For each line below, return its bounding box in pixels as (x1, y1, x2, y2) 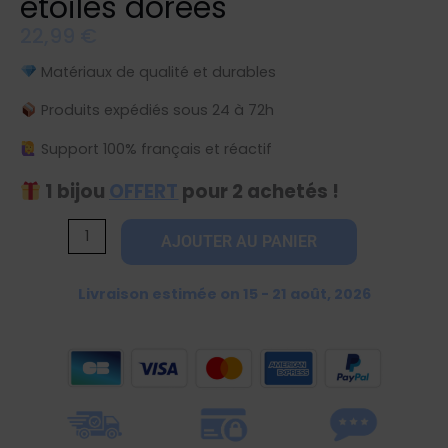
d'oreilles (29, 301, 92, 322)
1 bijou (41, 177, 110, 205)
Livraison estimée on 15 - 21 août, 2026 (77, 283, 371, 304)
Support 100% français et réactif (36, 139, 272, 160)
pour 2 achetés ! (178, 177, 340, 205)
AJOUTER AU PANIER (160, 231, 317, 251)
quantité (29, 220, 91, 241)
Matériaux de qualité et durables (36, 61, 276, 82)
